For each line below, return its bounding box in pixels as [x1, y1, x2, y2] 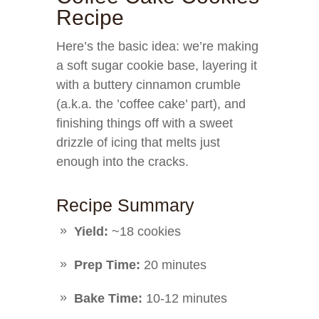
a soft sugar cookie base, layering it [56, 58, 257, 73]
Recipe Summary [56, 195, 194, 215]
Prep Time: [74, 258, 140, 272]
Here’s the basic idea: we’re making [56, 39, 258, 53]
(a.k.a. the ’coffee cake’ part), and [56, 97, 246, 111]
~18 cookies [108, 224, 181, 239]
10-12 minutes [142, 291, 227, 305]
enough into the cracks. [56, 155, 189, 169]
